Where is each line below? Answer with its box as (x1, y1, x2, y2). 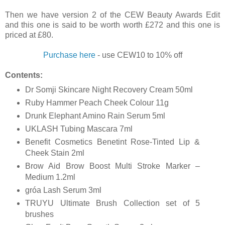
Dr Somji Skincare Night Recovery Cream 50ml (25, 85, 193, 94)
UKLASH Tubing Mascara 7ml (25, 124, 133, 133)
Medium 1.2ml (25, 172, 75, 181)
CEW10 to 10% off (117, 50, 182, 59)
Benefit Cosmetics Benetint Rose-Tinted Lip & (25, 137, 200, 146)
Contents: (5, 70, 43, 79)
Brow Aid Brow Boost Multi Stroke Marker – (25, 161, 200, 170)
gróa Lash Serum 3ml (25, 185, 101, 194)
